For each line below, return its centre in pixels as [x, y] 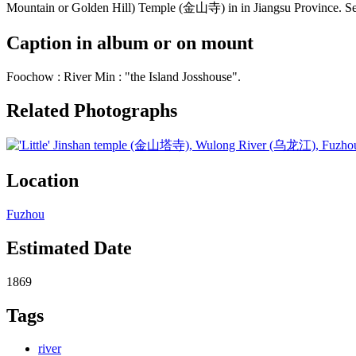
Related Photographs [92, 111]
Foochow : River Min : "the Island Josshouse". [124, 77]
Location [43, 180]
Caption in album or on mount [130, 43]
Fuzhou [25, 214]
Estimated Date [69, 248]
